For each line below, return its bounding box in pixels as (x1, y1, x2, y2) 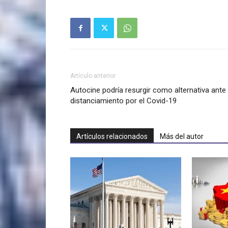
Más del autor (160, 132, 204, 141)
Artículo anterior (70, 72, 116, 80)
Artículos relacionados (76, 132, 148, 141)
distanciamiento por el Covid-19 (70, 96, 177, 106)
